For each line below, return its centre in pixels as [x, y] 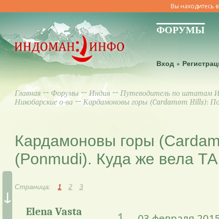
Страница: [34, 187]
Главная [28, 93]
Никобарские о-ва [44, 102]
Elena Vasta [54, 212]
